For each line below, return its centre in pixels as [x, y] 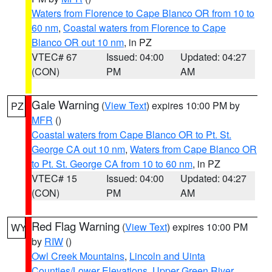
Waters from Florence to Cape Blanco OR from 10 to [143, 13]
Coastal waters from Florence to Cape [144, 28]
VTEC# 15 [54, 178]
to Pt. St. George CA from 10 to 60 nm [112, 164]
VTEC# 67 [54, 57]
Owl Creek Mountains [78, 256]
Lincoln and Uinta [167, 256]
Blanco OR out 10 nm [78, 42]
